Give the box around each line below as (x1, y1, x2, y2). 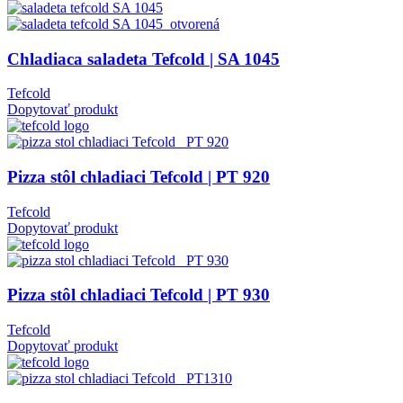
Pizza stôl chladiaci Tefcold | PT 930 (7, 285, 270, 305)
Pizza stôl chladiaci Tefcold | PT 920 (7, 167, 270, 187)
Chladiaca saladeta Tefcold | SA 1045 (7, 49, 280, 68)
